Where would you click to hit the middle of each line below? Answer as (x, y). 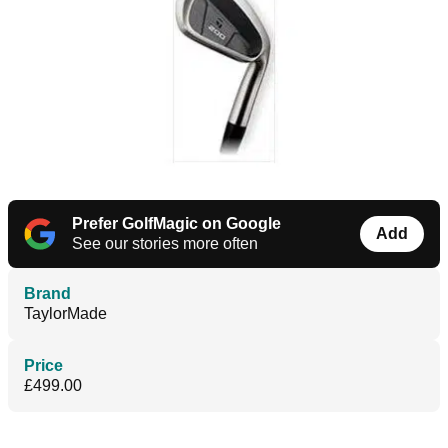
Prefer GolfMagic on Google (176, 224)
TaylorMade (65, 314)
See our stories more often (165, 244)
